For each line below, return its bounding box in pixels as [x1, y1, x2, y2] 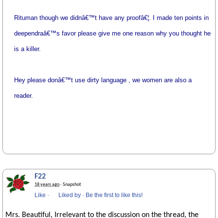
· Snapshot [59, 182, 81, 187]
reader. [14, 92, 34, 99]
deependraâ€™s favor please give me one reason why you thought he [14, 30, 211, 37]
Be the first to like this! [86, 192, 143, 199]
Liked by [58, 192, 81, 199]
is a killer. [14, 45, 41, 53]
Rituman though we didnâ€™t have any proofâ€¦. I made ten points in [14, 14, 209, 21]
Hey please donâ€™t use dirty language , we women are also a [14, 76, 192, 84]
